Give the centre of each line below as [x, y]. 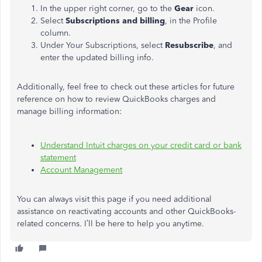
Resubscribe [189, 45]
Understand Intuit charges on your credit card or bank [141, 145]
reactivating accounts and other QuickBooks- [151, 211]
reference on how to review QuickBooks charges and [116, 99]
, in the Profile [191, 21]
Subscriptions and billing [114, 21]
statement [58, 158]
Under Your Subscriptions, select [103, 45]
